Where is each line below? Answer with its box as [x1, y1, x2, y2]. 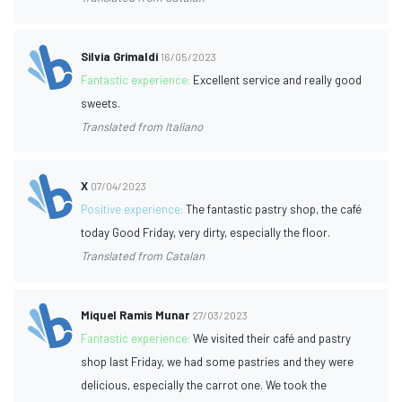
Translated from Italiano [81, 118, 204, 134]
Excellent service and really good [193, 72, 363, 87]
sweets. [81, 95, 121, 110]
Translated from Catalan [81, 248, 205, 263]
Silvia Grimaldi [81, 48, 159, 64]
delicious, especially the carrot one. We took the [81, 377, 328, 392]
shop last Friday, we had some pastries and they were [81, 354, 354, 369]
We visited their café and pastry [193, 330, 352, 345]
